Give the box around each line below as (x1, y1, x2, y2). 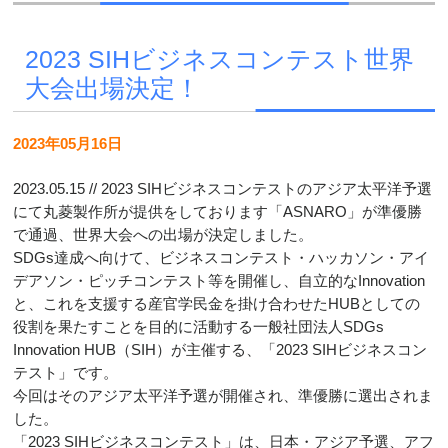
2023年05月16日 (13, 134, 123, 152)
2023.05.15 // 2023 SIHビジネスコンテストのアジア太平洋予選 (13, 180, 433, 198)
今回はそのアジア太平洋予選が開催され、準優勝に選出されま (13, 387, 434, 405)
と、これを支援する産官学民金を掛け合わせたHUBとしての (13, 295, 421, 313)
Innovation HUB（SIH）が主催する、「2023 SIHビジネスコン (13, 341, 428, 359)
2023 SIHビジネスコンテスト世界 (24, 45, 414, 74)
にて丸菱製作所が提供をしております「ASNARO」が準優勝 (13, 203, 423, 221)
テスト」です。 (13, 364, 119, 382)
